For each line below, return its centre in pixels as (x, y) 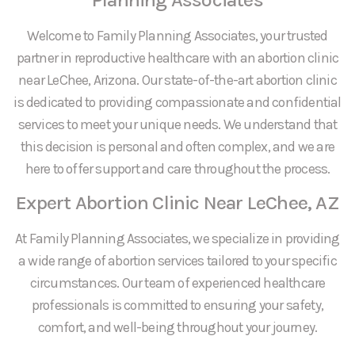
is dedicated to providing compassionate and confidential (177, 103)
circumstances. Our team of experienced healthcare (177, 283)
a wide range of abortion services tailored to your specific (177, 261)
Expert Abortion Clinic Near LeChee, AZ (177, 203)
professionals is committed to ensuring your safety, (177, 305)
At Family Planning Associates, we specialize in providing (177, 239)
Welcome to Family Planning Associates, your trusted (177, 36)
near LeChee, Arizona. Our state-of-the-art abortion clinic (177, 80)
